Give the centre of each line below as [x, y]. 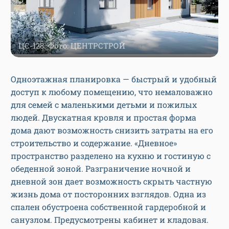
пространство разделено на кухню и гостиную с [111, 156]
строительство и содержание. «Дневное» [94, 143]
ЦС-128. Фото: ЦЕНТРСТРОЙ [72, 46]
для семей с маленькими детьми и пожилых [104, 105]
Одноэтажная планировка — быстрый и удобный [114, 79]
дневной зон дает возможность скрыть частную [111, 181]
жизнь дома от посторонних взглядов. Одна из [108, 194]
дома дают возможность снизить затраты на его [112, 130]
